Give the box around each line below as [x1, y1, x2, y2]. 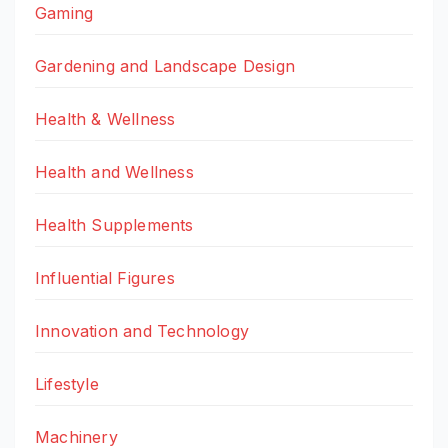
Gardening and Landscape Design [35, 56, 295, 77]
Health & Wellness [35, 109, 176, 130]
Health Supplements [35, 215, 194, 236]
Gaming [35, 3, 94, 24]
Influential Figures [35, 268, 175, 289]
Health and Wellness [35, 162, 194, 183]
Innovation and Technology [35, 321, 249, 342]
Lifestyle [35, 374, 99, 395]
